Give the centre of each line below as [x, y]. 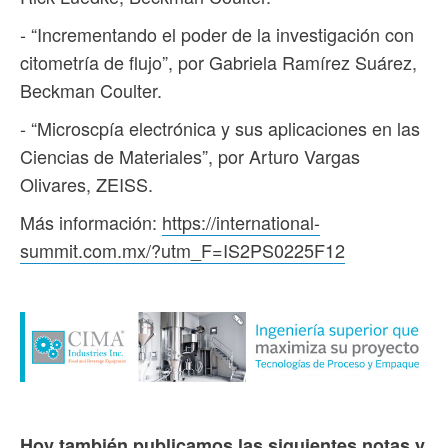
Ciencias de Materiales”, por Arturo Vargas [190, 155]
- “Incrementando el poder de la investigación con [217, 33]
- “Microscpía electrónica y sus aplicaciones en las [220, 127]
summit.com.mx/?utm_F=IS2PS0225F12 [182, 249]
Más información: [91, 221]
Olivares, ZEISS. [86, 183]
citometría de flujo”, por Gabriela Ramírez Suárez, [218, 61]
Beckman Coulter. [91, 89]
